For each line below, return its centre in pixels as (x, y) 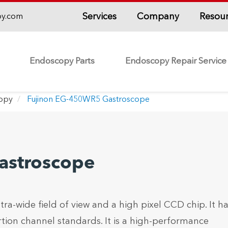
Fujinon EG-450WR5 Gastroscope (88, 100)
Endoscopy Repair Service (176, 61)
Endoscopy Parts (62, 61)
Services (99, 17)
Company (158, 17)
